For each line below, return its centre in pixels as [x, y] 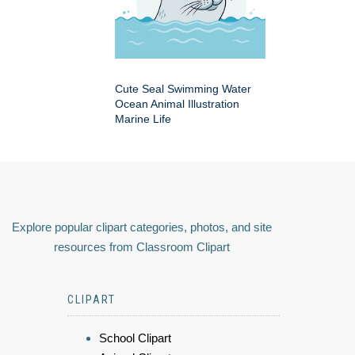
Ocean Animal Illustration [177, 104]
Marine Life [143, 119]
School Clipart [135, 338]
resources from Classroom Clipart [142, 247]
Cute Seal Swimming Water [183, 89]
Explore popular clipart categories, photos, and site [142, 227]
